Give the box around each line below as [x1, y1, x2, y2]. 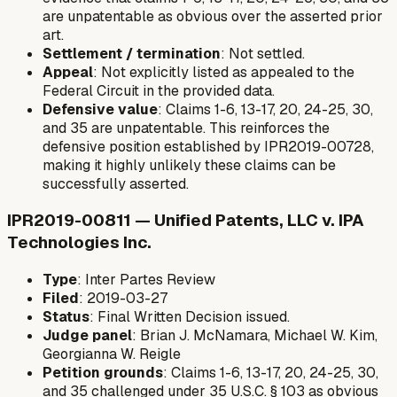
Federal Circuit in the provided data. [43, 81, 275, 100]
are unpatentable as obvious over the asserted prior [43, 6, 383, 26]
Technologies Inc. [7, 231, 152, 254]
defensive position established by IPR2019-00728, [43, 136, 374, 156]
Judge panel [43, 325, 132, 345]
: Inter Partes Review [77, 269, 215, 289]
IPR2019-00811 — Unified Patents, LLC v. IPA [7, 209, 364, 232]
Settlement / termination [43, 43, 221, 63]
